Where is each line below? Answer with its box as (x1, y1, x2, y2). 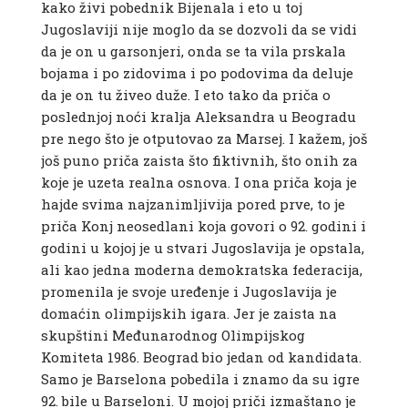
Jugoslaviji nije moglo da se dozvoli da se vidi (40, 20, 357, 39)
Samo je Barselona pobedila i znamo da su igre (40, 370, 360, 389)
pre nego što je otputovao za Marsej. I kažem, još (40, 129, 367, 148)
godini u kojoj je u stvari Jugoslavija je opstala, (40, 239, 364, 258)
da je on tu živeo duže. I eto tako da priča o (40, 86, 331, 105)
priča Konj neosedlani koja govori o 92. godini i (40, 217, 366, 236)
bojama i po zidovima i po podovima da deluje (40, 64, 353, 83)
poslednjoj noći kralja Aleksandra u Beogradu (40, 107, 356, 127)
